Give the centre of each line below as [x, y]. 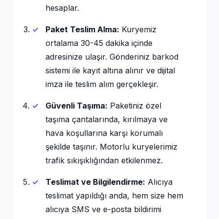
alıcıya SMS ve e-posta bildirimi [103, 209]
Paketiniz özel [134, 106]
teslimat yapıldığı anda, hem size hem [114, 196]
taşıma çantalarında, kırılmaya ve [107, 119]
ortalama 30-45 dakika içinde [99, 43]
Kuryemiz [138, 29]
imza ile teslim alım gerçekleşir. [102, 84]
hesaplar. [62, 8]
